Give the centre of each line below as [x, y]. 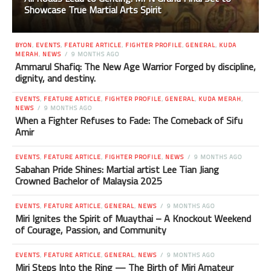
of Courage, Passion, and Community [91, 230]
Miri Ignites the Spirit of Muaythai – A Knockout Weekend [133, 219]
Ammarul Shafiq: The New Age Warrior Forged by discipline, [135, 67]
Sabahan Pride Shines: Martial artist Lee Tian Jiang [117, 170]
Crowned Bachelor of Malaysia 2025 [89, 181]
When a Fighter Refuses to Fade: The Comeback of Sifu [129, 121]
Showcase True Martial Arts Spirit [93, 10]
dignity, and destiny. [55, 78]
